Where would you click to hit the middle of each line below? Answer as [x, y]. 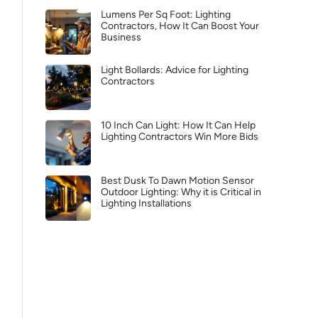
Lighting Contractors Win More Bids [180, 137]
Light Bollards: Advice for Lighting [175, 70]
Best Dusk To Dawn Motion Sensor [177, 181]
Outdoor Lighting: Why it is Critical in [181, 192]
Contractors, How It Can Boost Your [180, 26]
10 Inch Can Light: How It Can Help [178, 125]
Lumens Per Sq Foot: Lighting [166, 15]
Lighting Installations [146, 203]
